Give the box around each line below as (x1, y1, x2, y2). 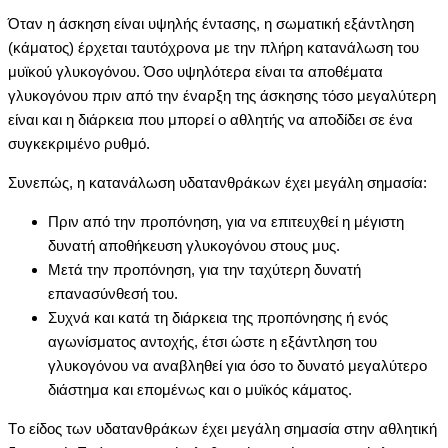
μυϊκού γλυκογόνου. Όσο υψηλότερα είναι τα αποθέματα (8, 62, 383, 80)
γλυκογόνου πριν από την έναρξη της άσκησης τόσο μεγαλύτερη (8, 86, 436, 104)
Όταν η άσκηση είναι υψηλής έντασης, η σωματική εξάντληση (8, 14, 414, 32)
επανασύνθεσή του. (48, 284, 178, 302)
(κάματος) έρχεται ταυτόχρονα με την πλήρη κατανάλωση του (8, 38, 419, 56)
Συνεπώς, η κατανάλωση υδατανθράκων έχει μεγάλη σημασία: (8, 173, 427, 191)
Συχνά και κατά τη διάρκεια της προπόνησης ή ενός (48, 308, 388, 326)
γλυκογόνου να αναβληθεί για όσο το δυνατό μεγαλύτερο (48, 356, 427, 374)
